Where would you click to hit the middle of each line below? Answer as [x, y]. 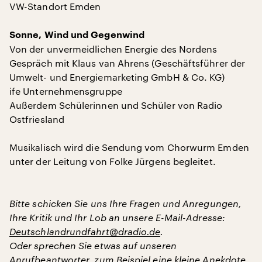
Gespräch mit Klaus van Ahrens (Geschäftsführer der [127, 63]
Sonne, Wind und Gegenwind [77, 35]
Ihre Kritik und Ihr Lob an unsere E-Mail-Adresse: [117, 217]
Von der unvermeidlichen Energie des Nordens [113, 49]
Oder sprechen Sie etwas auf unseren [93, 245]
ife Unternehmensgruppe [66, 91]
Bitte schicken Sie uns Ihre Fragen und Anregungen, [125, 203]
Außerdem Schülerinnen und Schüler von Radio [116, 105]
